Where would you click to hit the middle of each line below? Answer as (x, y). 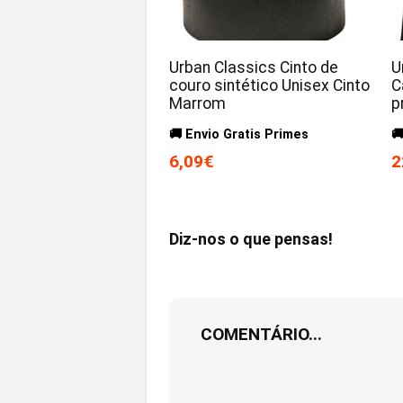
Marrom (198, 103)
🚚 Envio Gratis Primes (239, 134)
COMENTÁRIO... (261, 334)
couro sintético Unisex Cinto (270, 85)
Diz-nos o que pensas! (251, 238)
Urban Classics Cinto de (254, 67)
